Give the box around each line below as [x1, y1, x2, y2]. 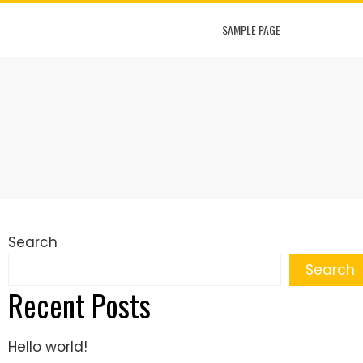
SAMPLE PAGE [222, 21, 280, 38]
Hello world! [8, 337, 88, 357]
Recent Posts [8, 283, 151, 327]
